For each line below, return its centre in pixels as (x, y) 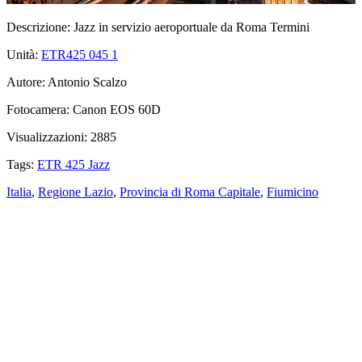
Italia (19, 192)
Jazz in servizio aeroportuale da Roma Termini (190, 27)
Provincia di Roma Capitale (190, 192)
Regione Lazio (76, 192)
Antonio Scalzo (86, 82)
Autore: (26, 82)
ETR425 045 (76, 54)
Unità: (22, 54)
